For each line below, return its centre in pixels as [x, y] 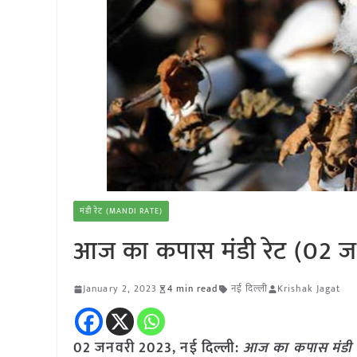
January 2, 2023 [120, 288]
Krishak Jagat [309, 288]
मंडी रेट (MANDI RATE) [121, 211]
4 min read [192, 288]
